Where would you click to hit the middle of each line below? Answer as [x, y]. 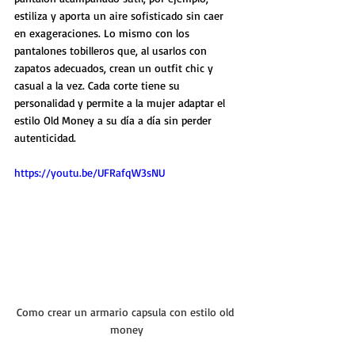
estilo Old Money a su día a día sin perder [115, 120]
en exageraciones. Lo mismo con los [103, 33]
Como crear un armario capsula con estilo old [127, 312]
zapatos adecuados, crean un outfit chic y [115, 68]
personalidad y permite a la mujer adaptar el [121, 103]
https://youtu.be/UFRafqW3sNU [90, 173]
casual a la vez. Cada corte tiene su [99, 86]
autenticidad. [45, 138]
